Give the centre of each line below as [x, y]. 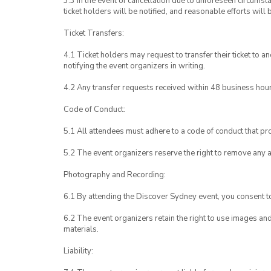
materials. [81, 229]
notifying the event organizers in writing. [134, 66]
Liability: [78, 251]
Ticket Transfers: [94, 33]
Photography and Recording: [115, 175]
